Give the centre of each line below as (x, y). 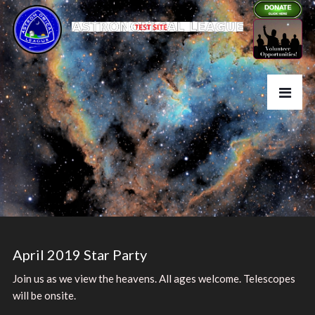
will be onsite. (44, 295)
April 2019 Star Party (79, 254)
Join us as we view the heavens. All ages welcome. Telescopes (154, 278)
